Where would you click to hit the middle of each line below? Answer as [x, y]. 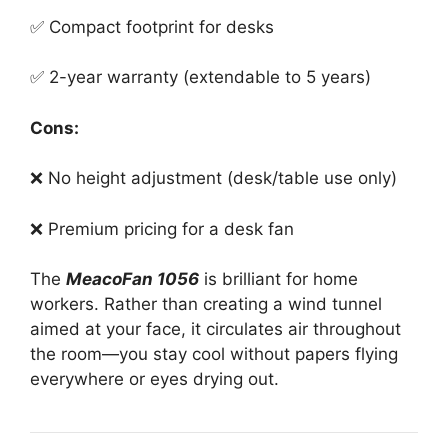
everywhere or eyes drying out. [154, 379]
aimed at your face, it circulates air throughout [215, 329]
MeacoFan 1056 [132, 279]
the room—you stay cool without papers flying [214, 354]
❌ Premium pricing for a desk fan [162, 228]
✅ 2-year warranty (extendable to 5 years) [200, 77]
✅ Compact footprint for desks [152, 26]
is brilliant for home [278, 279]
